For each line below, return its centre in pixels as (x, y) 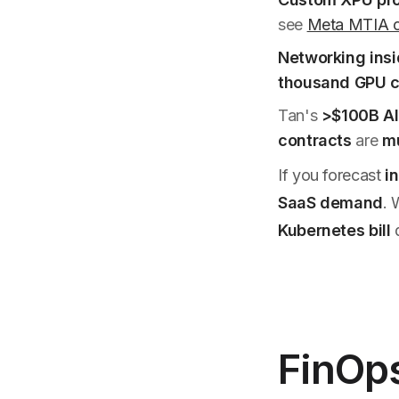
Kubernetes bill (334, 230)
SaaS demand (331, 203)
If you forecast (332, 175)
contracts (315, 140)
